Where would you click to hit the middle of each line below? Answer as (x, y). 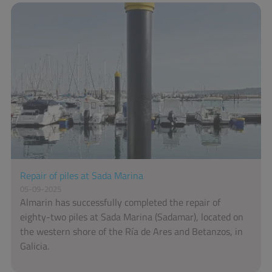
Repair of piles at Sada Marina (82, 175)
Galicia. (35, 246)
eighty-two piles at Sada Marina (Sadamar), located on (132, 216)
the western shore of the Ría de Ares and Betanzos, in (131, 231)
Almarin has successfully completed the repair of (120, 202)
